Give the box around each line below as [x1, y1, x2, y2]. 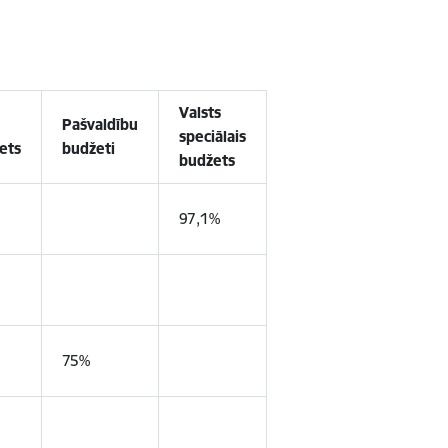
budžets [178, 151, 235, 170]
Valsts [178, 103, 221, 122]
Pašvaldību [61, 115, 138, 134]
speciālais [178, 127, 246, 146]
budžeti [61, 139, 115, 158]
